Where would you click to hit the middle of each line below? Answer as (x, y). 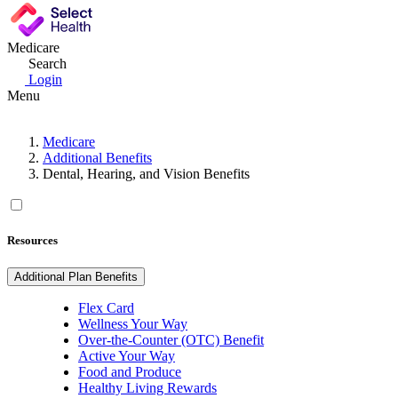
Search (48, 63)
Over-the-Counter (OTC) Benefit (171, 340)
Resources (32, 240)
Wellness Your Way (133, 324)
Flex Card (106, 308)
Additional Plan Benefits (76, 277)
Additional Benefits (97, 157)
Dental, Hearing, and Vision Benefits (146, 173)
